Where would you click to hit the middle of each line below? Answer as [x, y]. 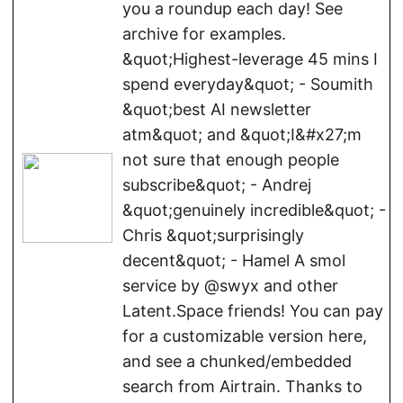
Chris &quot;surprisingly [213, 235]
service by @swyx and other [230, 286]
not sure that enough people [231, 160]
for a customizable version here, [245, 336]
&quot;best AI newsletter [217, 109]
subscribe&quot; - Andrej [217, 185]
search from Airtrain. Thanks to [242, 386]
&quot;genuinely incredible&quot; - [254, 210]
